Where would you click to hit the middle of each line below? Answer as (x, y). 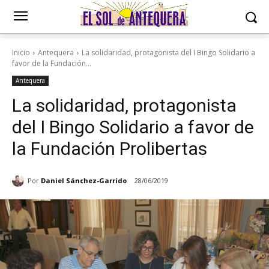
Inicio (21, 53)
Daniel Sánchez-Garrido (84, 180)
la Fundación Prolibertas (112, 149)
